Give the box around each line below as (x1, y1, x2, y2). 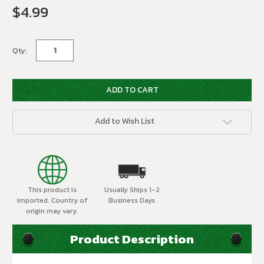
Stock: (12, 34, 35, 46)
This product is (28, 184, 77, 196)
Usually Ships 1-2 (104, 184, 160, 196)
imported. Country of (16, 195, 88, 206)
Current (12, 23, 40, 35)
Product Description (70, 230, 194, 249)
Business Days (108, 195, 156, 206)
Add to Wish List (94, 115, 154, 128)
